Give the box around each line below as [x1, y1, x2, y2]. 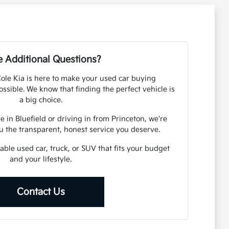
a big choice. [19, 96, 62, 104]
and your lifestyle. [10, 155, 72, 164]
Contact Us [16, 187, 65, 197]
